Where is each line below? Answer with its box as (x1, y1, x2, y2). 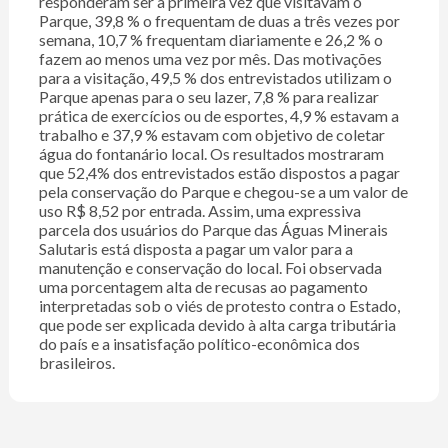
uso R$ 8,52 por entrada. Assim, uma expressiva (38, 201, 361, 221)
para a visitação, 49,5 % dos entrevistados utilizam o (38, 68, 392, 88)
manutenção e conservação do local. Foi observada (38, 258, 382, 278)
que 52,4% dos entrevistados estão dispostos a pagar (38, 163, 400, 183)
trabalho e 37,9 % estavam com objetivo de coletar (38, 125, 385, 145)
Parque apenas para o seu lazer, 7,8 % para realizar (38, 87, 379, 107)
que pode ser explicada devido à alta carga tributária (38, 315, 396, 335)
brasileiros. (38, 353, 115, 373)
